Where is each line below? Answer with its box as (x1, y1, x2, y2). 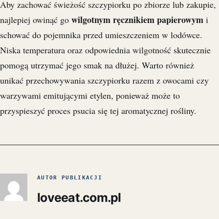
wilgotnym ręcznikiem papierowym (71, 13, 203, 26)
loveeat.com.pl (37, 190, 121, 205)
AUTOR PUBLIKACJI (37, 175, 103, 181)
